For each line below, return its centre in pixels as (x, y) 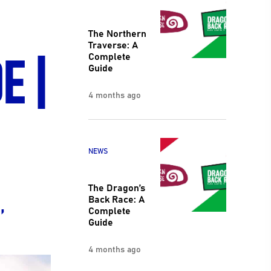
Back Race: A (116, 198)
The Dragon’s (116, 187)
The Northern (117, 33)
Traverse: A (113, 44)
